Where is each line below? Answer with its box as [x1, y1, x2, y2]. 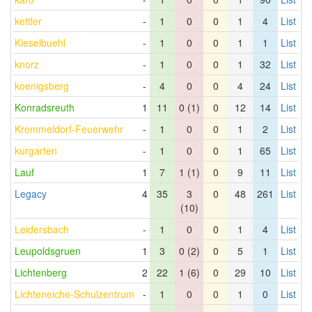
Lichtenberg [15, 265, 67, 279]
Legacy [15, 187, 47, 201]
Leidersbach [15, 222, 69, 236]
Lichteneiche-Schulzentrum [15, 287, 134, 301]
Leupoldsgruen [15, 244, 81, 258]
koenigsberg [15, 79, 69, 93]
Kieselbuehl [15, 36, 65, 49]
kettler [15, 14, 42, 28]
